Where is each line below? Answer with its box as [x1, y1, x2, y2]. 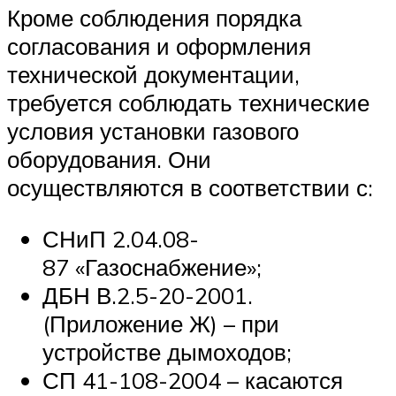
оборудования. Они [7, 145, 211, 174]
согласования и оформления [7, 32, 311, 61]
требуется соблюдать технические [7, 88, 369, 118]
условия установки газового [7, 117, 299, 146]
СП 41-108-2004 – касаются [42, 365, 343, 394]
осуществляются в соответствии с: [7, 173, 373, 202]
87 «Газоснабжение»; [42, 252, 262, 281]
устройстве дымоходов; [42, 337, 292, 366]
